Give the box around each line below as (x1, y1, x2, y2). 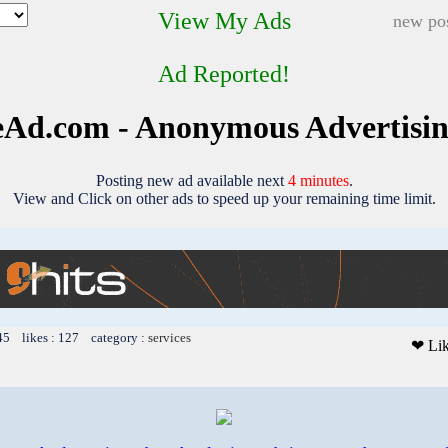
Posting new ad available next (95, 171, 288, 189)
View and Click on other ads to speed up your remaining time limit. (12, 189, 436, 207)
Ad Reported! (158, 61, 290, 87)
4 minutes (287, 171, 349, 189)
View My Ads (157, 8, 291, 34)
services (148, 329, 191, 345)
